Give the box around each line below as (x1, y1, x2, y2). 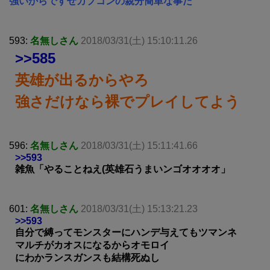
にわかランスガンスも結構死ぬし (15, 253, 160, 263)
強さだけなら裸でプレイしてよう (15, 93, 240, 110)
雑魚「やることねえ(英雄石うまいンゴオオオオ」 (15, 164, 230, 175)
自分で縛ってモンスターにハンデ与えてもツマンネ (15, 227, 237, 238)
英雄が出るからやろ (15, 72, 149, 89)
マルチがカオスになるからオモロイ (15, 240, 169, 251)
